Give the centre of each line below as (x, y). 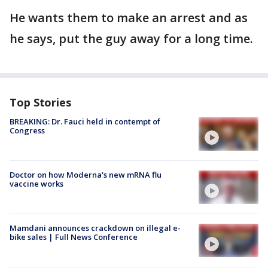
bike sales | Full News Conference (74, 237)
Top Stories (40, 102)
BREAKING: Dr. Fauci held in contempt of (85, 121)
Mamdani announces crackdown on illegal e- (95, 228)
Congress (27, 130)
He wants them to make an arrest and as (129, 17)
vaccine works (36, 183)
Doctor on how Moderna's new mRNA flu (86, 174)
